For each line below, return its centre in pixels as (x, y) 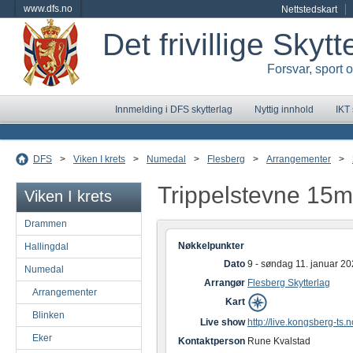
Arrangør (225, 283)
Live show (223, 322)
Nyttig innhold (284, 110)
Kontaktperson (212, 341)
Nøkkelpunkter (211, 246)
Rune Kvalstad (279, 341)
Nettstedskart (309, 9)
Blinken (48, 315)
